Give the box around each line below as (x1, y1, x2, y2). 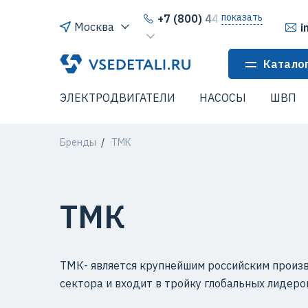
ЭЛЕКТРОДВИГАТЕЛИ (60, 91, 175, 104)
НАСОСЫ (199, 91, 246, 104)
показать (221, 10, 263, 23)
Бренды (60, 136, 96, 148)
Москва (74, 20, 114, 34)
